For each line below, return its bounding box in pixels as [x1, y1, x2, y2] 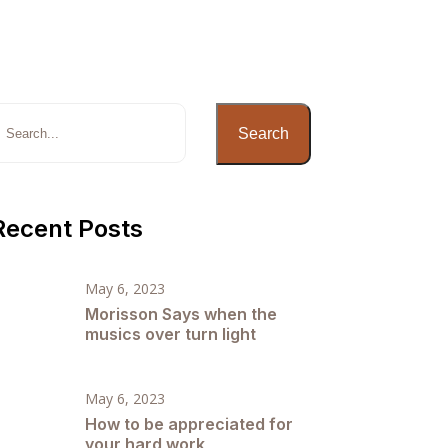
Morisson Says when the [85, 304, 277, 324]
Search [238, 125, 289, 142]
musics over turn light [85, 324, 256, 344]
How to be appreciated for [85, 414, 293, 434]
